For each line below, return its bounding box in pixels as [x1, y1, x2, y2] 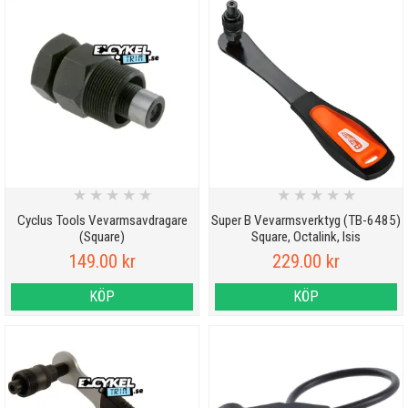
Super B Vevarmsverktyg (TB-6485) [211, 212, 401, 229]
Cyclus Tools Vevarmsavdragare [16, 212, 188, 229]
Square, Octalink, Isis [251, 229, 361, 246]
